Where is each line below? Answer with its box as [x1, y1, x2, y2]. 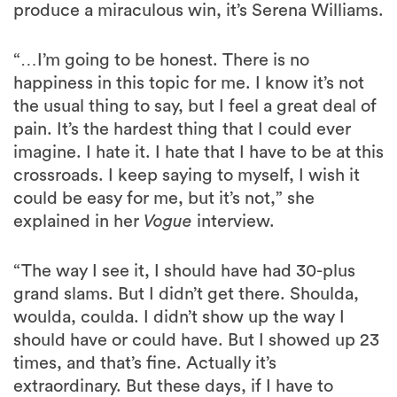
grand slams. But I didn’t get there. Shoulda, [13, 285, 359, 304]
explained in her [13, 213, 144, 231]
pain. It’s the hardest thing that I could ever [13, 121, 351, 139]
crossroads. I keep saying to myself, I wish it [13, 167, 360, 185]
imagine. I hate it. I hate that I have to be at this [13, 144, 384, 162]
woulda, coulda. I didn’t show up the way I [13, 308, 345, 327]
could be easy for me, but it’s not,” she [13, 190, 315, 208]
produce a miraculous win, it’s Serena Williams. [13, 2, 384, 20]
